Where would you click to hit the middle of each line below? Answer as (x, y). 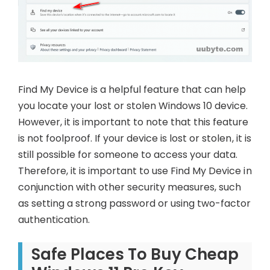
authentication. (54, 220)
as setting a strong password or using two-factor (135, 204)
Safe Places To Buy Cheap (135, 255)
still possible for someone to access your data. (128, 155)
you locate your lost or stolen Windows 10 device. (133, 106)
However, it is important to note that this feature (133, 122)
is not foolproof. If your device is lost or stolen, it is (135, 139)
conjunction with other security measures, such (130, 187)
